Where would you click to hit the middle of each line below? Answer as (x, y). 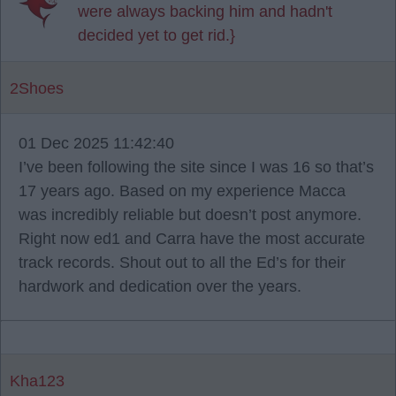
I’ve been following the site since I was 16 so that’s (196, 167)
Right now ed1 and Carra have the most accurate (192, 239)
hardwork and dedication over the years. (160, 286)
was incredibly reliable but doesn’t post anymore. (190, 215)
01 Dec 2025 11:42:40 (96, 143)
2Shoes (37, 88)
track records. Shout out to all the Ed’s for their (182, 263)
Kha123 (37, 381)
